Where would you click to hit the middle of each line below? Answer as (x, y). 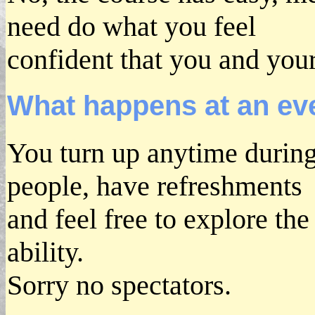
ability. (45, 252)
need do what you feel (131, 26)
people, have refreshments (155, 186)
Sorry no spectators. (119, 285)
